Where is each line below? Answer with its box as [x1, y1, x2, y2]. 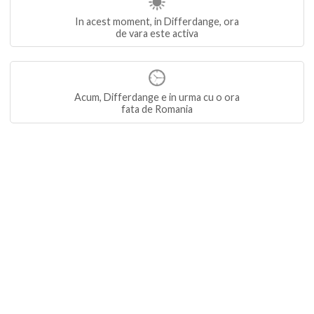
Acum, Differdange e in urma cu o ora [74, 91, 240, 104]
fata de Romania [121, 103, 193, 116]
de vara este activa [116, 27, 198, 39]
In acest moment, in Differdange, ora [75, 15, 239, 27]
